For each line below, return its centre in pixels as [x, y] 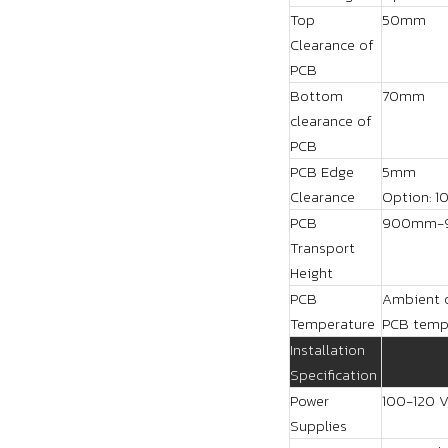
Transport [322, 247]
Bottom [316, 95]
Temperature [332, 323]
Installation [327, 349]
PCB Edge [322, 171]
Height [311, 272]
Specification [333, 374]
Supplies [318, 425]
